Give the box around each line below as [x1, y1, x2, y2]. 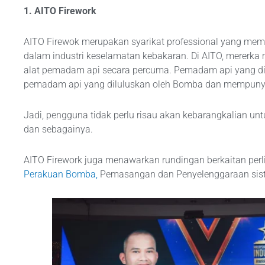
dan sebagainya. [24, 123, 93, 135]
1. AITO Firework [24, 5, 96, 17]
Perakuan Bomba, [24, 168, 100, 180]
